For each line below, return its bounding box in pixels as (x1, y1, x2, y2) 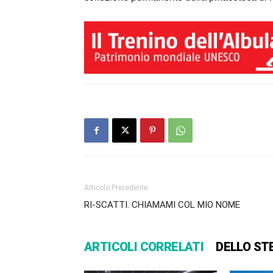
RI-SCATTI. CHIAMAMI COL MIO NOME (84, 199, 240, 211)
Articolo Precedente (84, 183, 147, 193)
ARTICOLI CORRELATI (84, 239, 204, 255)
